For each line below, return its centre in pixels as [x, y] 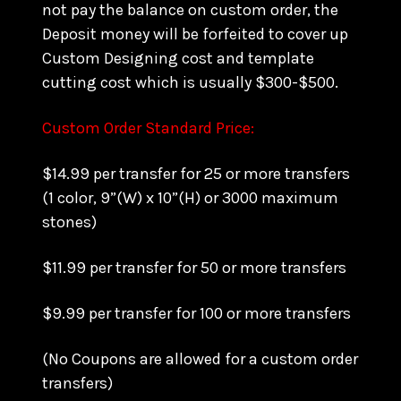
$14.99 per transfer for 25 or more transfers [196, 174]
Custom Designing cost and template [178, 58]
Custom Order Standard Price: [150, 128]
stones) [69, 222]
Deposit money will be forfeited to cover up [195, 34]
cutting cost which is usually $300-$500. [190, 82]
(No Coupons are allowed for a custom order [200, 359]
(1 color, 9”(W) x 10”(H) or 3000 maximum [190, 198]
